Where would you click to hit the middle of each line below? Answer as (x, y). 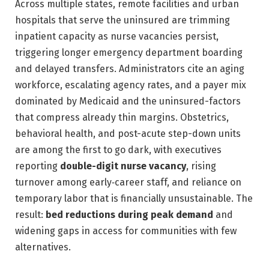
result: (30, 215)
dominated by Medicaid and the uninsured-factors (128, 101)
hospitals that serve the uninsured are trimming (122, 20)
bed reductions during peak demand (129, 215)
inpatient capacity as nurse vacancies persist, (117, 37)
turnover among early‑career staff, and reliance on (128, 183)
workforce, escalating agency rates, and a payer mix (131, 85)
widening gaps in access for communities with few (126, 231)
